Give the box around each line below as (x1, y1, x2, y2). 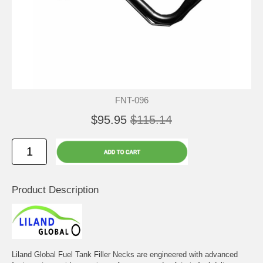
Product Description (12, 184, 99, 195)
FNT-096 (114, 95, 149, 105)
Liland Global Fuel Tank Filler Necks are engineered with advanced (12, 249, 238, 259)
